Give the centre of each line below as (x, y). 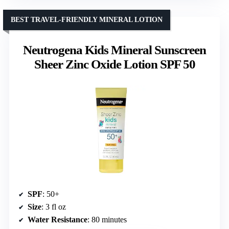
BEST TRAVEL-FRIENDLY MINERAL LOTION (87, 20)
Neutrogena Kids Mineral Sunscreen (114, 50)
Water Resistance (58, 220)
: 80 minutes (107, 220)
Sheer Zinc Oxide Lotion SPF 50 (114, 64)
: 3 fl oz (54, 207)
